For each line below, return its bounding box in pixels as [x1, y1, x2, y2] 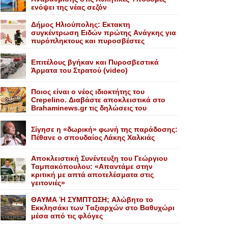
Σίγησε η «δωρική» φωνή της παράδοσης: [31, 125, 178, 133]
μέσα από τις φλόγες [31, 212, 103, 220]
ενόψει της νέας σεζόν [31, 3, 107, 11]
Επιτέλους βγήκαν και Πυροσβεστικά [31, 58, 159, 66]
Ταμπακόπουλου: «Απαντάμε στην [31, 162, 153, 170]
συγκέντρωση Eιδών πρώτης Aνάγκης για [31, 28, 176, 37]
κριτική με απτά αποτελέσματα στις [31, 170, 154, 179]
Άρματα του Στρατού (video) [31, 66, 128, 74]
